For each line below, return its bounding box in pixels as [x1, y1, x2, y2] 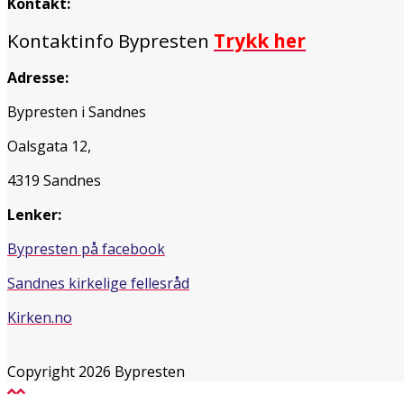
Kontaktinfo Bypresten [7, 27, 209, 53]
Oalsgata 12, [7, 135, 91, 156]
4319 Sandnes [7, 170, 101, 190]
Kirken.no [7, 307, 72, 327]
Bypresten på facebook [7, 238, 165, 259]
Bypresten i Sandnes [7, 101, 146, 122]
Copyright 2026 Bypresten [7, 361, 185, 381]
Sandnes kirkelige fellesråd [7, 272, 189, 293]
